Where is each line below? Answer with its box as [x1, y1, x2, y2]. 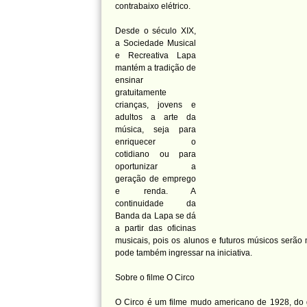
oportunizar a [115, 162, 196, 171]
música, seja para [115, 125, 196, 134]
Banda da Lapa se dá [115, 211, 196, 221]
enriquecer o [115, 137, 196, 147]
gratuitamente [115, 88, 167, 97]
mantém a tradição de [115, 63, 196, 73]
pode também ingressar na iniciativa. [115, 248, 252, 258]
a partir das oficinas [115, 223, 196, 233]
